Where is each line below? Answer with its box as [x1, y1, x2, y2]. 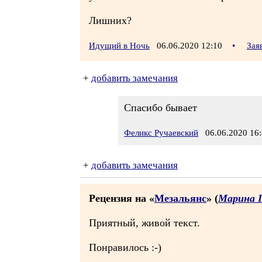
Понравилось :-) [89, 242, 161, 253]
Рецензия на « [89, 192, 154, 204]
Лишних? [89, 15, 132, 26]
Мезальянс [154, 192, 206, 204]
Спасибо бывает [124, 102, 197, 113]
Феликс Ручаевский [124, 128, 198, 137]
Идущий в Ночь [89, 41, 150, 50]
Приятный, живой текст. [89, 217, 200, 229]
